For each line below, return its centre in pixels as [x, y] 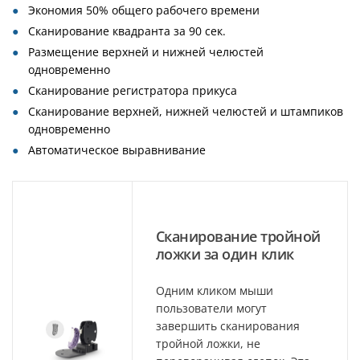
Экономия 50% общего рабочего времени [144, 10]
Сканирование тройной [238, 236]
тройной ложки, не [208, 343]
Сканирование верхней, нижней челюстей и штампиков [186, 112]
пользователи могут [211, 308]
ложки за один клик [225, 254]
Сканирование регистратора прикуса [133, 91]
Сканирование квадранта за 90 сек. [127, 31]
